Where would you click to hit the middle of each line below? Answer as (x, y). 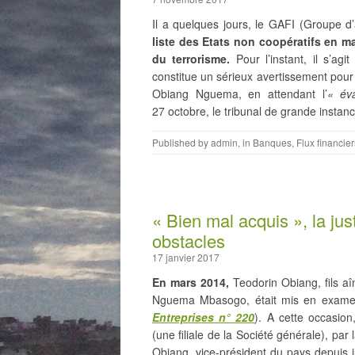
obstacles (189, 240)
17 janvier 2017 (186, 257)
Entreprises (183, 317)
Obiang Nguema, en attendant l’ (240, 93)
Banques (272, 142)
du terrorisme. (191, 58)
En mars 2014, (191, 282)
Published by (181, 142)
